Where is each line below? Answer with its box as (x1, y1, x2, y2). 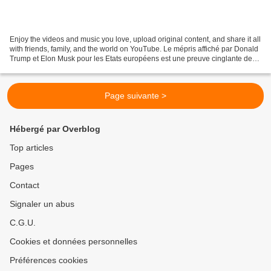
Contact (10, 180, 39, 190)
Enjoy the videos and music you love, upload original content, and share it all (10, 34, 261, 44)
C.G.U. (10, 218, 36, 227)
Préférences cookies (10, 255, 88, 265)
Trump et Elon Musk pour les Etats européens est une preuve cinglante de (10, 54, 252, 63)
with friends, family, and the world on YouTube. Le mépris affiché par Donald (10, 44, 258, 53)
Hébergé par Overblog (10, 124, 100, 134)
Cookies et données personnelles (10, 237, 137, 246)
